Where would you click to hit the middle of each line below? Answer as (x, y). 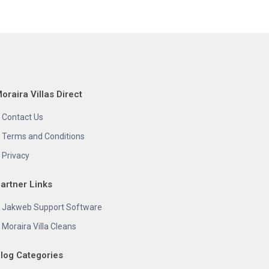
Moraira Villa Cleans (39, 226)
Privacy (16, 156)
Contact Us (23, 117)
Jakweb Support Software (52, 207)
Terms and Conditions (43, 136)
